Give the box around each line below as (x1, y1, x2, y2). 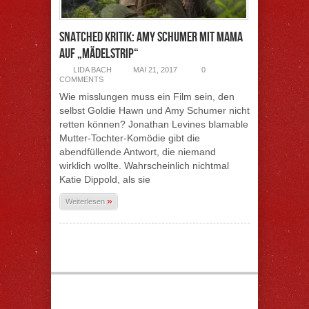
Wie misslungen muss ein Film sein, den (59, 91, 235, 102)
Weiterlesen (65, 197, 107, 206)
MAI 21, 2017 (133, 66, 177, 74)
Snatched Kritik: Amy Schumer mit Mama (59, 29, 243, 46)
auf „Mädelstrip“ (59, 46, 139, 62)
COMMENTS (59, 75, 103, 83)
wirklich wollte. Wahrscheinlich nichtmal (59, 160, 229, 171)
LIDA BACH (73, 66, 112, 74)
